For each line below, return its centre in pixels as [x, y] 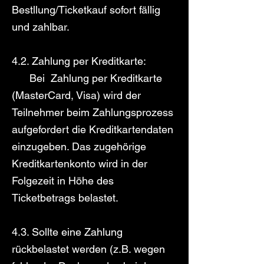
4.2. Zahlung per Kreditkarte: [79, 61]
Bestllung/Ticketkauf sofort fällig [86, 10]
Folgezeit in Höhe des [63, 181]
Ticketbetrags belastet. [65, 198]
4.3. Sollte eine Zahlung [67, 232]
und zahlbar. [41, 27]
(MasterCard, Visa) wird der [76, 95]
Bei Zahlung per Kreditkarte [87, 78]
